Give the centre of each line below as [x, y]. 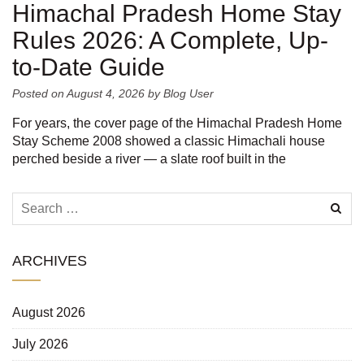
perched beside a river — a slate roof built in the [149, 158]
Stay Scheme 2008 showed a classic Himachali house [169, 141]
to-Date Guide [89, 67]
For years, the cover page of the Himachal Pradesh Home [177, 123]
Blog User [188, 93]
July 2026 [40, 344]
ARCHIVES [50, 260]
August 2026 [49, 312]
